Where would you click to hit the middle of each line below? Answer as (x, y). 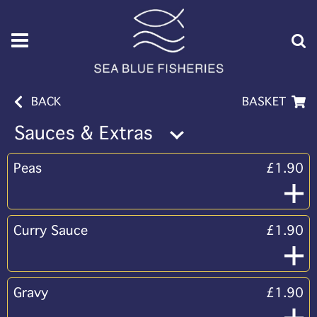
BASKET (264, 102)
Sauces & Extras (83, 133)
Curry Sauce (51, 231)
